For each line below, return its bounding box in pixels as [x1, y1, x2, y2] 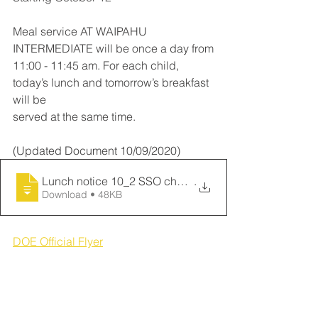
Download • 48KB [90, 188, 122, 201]
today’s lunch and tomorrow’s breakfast [13, 75, 212, 89]
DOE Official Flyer [13, 234, 103, 248]
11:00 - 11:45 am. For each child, [13, 58, 182, 72]
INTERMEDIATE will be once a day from [13, 41, 214, 55]
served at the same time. [13, 109, 136, 124]
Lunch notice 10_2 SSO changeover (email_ [42, 174, 265, 188]
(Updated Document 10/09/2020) [13, 143, 180, 158]
